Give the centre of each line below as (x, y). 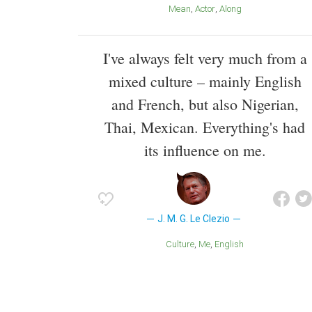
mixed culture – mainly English (205, 81)
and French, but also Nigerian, (205, 104)
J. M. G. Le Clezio (193, 219)
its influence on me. (205, 150)
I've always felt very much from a (205, 58)
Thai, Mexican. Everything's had (205, 127)
